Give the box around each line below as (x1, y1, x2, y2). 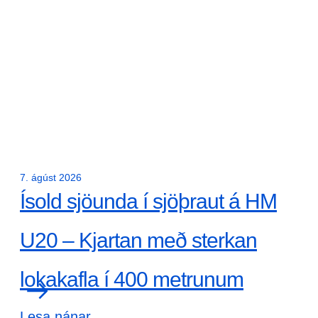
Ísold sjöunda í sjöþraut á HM (20, 190, 277, 213)
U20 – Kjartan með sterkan (20, 229, 257, 252)
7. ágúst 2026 (20, 172, 82, 183)
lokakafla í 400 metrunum (20, 268, 243, 291)
